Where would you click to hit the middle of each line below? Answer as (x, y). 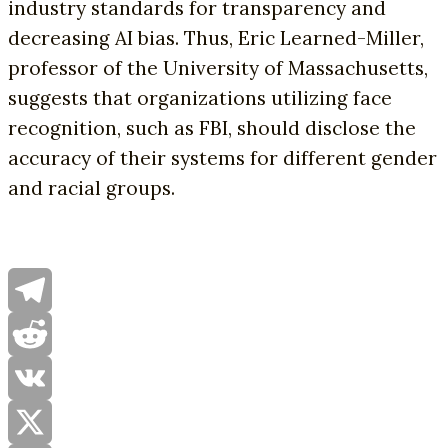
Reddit (29, 377)
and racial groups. (91, 187)
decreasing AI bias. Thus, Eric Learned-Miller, (216, 37)
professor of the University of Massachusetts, (218, 67)
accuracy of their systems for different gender (222, 157)
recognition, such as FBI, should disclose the (212, 127)
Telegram (37, 333)
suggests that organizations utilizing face (200, 97)
